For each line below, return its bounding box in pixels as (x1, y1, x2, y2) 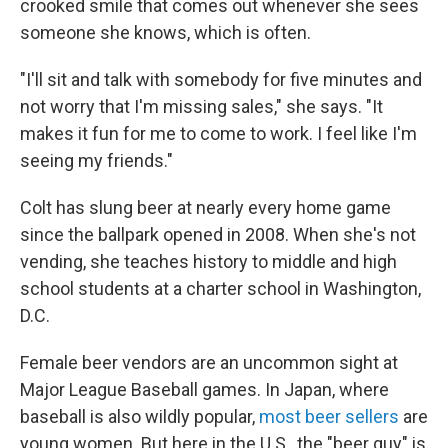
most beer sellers (259, 406, 399, 428)
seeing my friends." (20, 150, 173, 172)
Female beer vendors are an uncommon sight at (20, 352, 398, 374)
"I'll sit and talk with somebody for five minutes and (20, 69, 422, 91)
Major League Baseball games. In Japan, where (20, 379, 389, 401)
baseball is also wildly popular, (20, 406, 259, 428)
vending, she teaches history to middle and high (20, 251, 397, 273)
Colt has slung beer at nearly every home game (20, 197, 391, 219)
